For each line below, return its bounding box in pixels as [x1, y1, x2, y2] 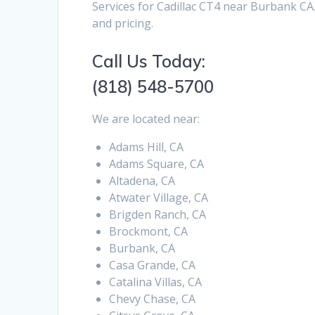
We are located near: [92, 111, 200, 127]
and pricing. [92, 15, 154, 32]
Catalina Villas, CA [109, 274, 202, 290]
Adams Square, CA [109, 156, 205, 172]
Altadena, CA [109, 173, 176, 189]
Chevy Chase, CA [109, 291, 196, 307]
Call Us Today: [92, 51, 206, 72]
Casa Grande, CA [109, 257, 196, 274]
